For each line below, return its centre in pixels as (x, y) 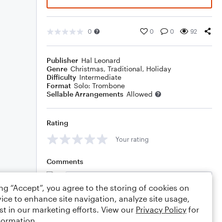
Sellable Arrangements (85, 94)
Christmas (87, 69)
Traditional (125, 69)
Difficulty (61, 77)
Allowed (139, 94)
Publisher (62, 60)
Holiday (159, 69)
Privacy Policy (161, 209)
